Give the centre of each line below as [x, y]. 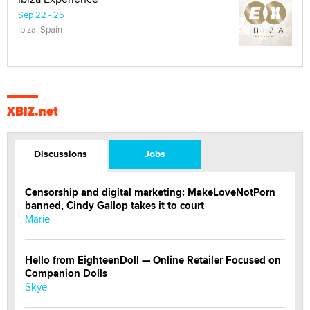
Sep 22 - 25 [41, 14]
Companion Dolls [66, 273]
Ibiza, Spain [40, 29]
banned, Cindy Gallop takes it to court [115, 205]
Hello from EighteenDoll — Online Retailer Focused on [153, 260]
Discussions [60, 153]
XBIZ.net [33, 111]
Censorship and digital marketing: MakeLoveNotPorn [150, 192]
